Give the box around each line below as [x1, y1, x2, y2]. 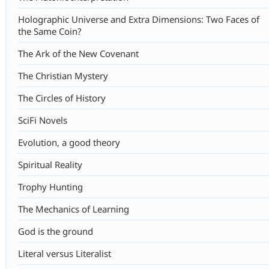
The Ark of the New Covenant [17, 47, 139, 59]
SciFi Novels [17, 114, 67, 126]
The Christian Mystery [17, 70, 108, 82]
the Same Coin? [17, 25, 82, 37]
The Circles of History [17, 92, 106, 104]
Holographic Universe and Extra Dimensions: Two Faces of [17, 13, 259, 25]
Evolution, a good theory [17, 136, 120, 148]
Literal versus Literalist [17, 247, 111, 259]
